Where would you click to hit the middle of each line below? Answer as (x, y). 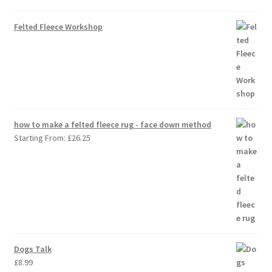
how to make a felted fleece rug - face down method (112, 124)
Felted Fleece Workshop (58, 26)
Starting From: (40, 138)
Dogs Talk (32, 249)
